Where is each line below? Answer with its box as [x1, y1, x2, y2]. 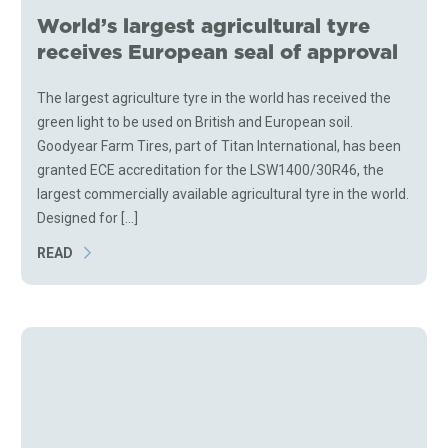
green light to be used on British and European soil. [37, 113, 354, 130]
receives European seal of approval [37, 37, 399, 67]
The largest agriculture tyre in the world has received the [37, 89, 392, 106]
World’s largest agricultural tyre [37, 11, 371, 41]
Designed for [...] [37, 209, 139, 226]
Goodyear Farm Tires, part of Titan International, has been [37, 137, 402, 154]
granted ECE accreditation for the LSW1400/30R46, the [37, 161, 385, 178]
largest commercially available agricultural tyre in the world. [37, 185, 410, 202]
